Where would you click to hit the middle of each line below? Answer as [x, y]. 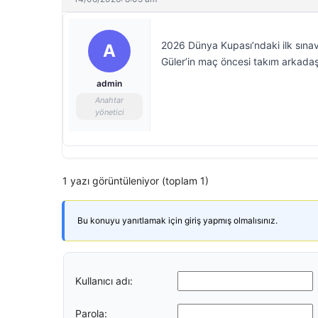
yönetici [109, 112]
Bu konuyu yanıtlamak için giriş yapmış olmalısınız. [177, 220]
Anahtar [109, 100]
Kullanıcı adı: [104, 280]
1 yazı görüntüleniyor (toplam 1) [136, 181]
